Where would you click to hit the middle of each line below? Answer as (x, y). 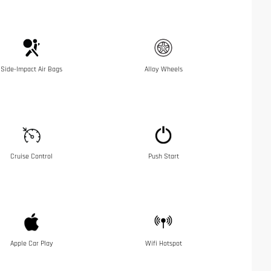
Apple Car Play (31, 243)
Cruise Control (31, 156)
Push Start (163, 156)
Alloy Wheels (163, 69)
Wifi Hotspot (163, 243)
